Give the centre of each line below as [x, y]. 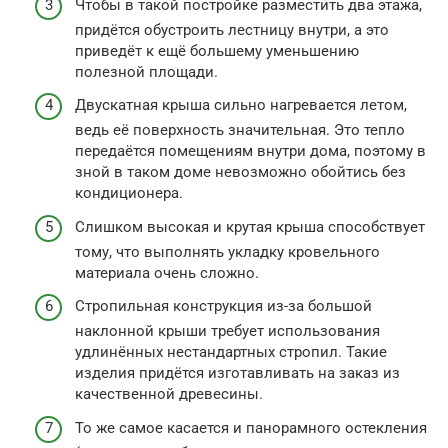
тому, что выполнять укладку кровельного [227, 251]
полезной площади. [146, 71]
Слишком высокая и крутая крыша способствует [250, 226]
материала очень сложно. [167, 272]
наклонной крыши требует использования [227, 331]
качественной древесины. [169, 394]
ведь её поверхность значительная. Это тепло [240, 130]
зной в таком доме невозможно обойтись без [240, 172]
